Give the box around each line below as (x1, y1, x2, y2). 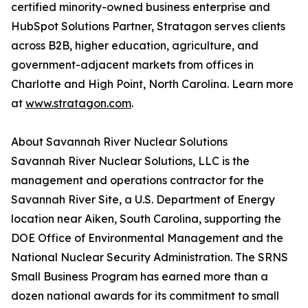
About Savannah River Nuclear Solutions (11, 135, 228, 149)
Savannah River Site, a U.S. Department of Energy (11, 192, 275, 207)
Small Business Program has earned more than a (11, 269, 268, 284)
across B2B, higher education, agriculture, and (11, 38, 258, 53)
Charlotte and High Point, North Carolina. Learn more (11, 77, 294, 91)
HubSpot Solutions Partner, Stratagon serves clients (11, 19, 285, 34)
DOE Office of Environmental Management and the (11, 231, 283, 245)
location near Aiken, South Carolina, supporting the (11, 212, 281, 226)
